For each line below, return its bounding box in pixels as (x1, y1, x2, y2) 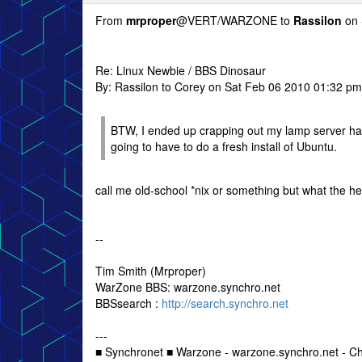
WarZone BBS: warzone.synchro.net (95, 279, 280, 295)
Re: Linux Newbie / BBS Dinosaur (95, 62, 266, 78)
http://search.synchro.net (162, 295, 288, 311)
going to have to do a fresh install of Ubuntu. (111, 138, 337, 154)
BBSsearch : (95, 295, 162, 311)
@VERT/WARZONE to (176, 12, 293, 28)
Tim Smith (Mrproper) (95, 263, 206, 279)
